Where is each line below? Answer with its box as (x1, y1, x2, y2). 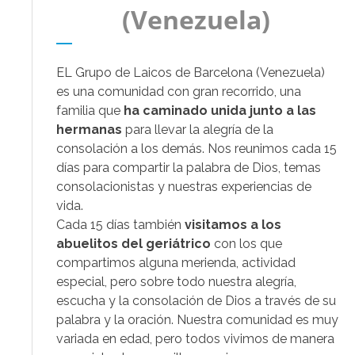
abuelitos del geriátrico (56, 236, 211, 251)
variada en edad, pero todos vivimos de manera (56, 331, 334, 346)
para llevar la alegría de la (122, 122, 273, 137)
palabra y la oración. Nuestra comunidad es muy (56, 312, 338, 327)
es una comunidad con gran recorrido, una (56, 84, 301, 99)
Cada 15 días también (56, 217, 185, 232)
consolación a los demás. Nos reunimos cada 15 (56, 141, 337, 156)
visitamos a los (185, 217, 281, 232)
